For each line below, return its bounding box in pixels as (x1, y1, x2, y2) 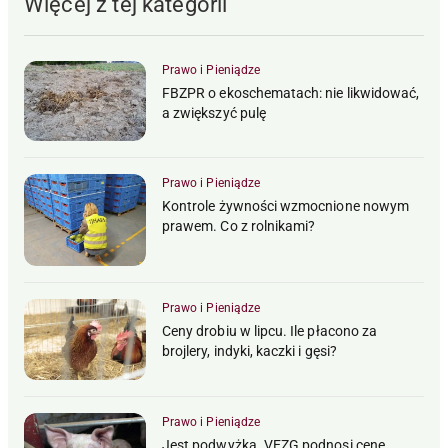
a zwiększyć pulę (162, 104, 266, 121)
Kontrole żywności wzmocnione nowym (162, 198, 410, 215)
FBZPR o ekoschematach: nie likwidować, (162, 84, 420, 101)
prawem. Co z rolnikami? (162, 218, 316, 235)
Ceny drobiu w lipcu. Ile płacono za (162, 322, 378, 339)
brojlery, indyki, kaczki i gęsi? (162, 342, 337, 359)
